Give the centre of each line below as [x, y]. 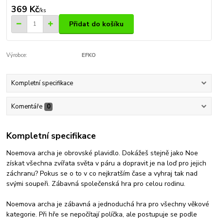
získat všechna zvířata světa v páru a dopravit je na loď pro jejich [107, 163]
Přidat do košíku [96, 24]
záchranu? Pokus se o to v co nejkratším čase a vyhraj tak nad [102, 174]
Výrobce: [17, 55]
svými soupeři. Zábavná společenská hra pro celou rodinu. [96, 184]
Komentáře [27, 106]
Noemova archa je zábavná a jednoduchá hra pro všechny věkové [108, 204]
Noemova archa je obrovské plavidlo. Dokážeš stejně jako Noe [102, 153]
